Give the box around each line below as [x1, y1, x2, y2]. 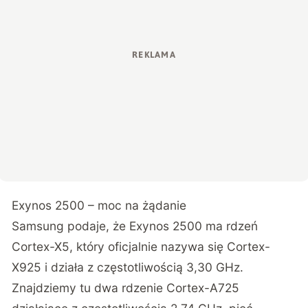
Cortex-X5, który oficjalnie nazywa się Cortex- [12, 239, 271, 254]
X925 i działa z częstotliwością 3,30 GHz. [12, 259, 244, 274]
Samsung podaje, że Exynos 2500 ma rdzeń [12, 218, 258, 233]
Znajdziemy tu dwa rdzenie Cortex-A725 [12, 280, 240, 295]
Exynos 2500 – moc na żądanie [12, 197, 187, 212]
